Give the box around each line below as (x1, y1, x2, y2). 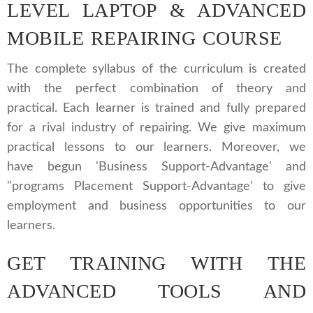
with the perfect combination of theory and (7, 82, 306, 95)
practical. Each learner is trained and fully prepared (7, 102, 306, 115)
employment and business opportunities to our (7, 200, 306, 212)
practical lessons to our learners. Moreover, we (7, 141, 306, 154)
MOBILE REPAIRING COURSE (7, 27, 282, 49)
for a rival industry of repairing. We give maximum (7, 122, 306, 134)
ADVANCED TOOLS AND (7, 280, 306, 302)
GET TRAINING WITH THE (7, 252, 306, 274)
